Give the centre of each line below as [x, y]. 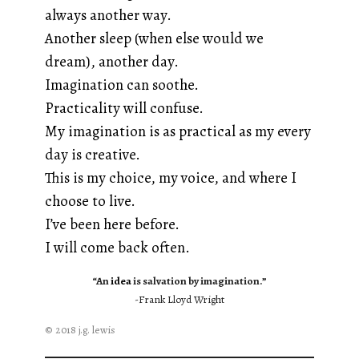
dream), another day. [112, 61]
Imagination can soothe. [122, 84]
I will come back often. [117, 247]
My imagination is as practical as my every [178, 131]
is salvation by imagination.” [200, 280]
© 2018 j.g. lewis [80, 330]
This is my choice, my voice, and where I [171, 177]
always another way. [108, 14]
